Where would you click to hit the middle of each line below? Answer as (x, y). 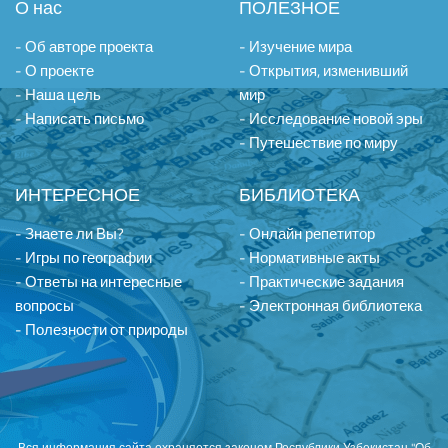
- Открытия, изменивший (323, 70)
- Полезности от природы (101, 329)
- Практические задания (321, 281)
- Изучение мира (295, 46)
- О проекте (54, 70)
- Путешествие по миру (318, 142)
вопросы (44, 305)
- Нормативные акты (309, 257)
